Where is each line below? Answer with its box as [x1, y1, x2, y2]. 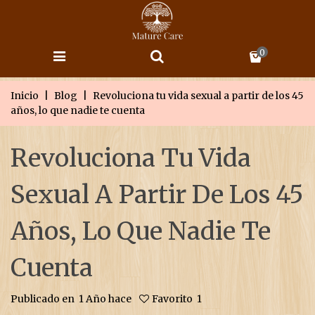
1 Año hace [79, 292, 131, 305]
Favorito [152, 292, 193, 305]
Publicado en [11, 292, 75, 305]
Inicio [11, 89, 39, 102]
